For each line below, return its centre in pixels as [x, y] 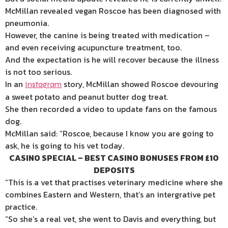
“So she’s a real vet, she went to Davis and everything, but [110, 219]
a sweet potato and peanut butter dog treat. [87, 97]
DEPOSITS [114, 170]
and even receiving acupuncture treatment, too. [93, 47]
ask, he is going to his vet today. [65, 146]
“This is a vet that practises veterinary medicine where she [114, 182]
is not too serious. [38, 72]
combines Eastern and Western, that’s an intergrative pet [110, 194]
